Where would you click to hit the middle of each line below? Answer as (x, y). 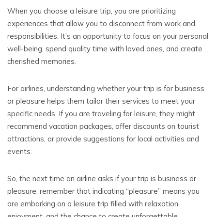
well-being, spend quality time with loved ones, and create (105, 49)
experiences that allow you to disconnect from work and (101, 23)
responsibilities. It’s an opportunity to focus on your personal (108, 36)
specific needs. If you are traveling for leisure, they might (101, 114)
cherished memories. (42, 61)
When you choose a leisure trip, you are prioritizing (92, 11)
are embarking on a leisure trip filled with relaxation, (93, 204)
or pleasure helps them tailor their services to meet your (101, 101)
